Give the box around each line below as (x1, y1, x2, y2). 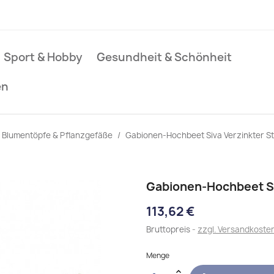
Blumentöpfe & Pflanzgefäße (2, 130, 113, 141)
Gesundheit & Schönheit (97, 50, 232, 65)
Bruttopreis (146, 224, 192, 235)
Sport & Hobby (4, 50, 83, 65)
